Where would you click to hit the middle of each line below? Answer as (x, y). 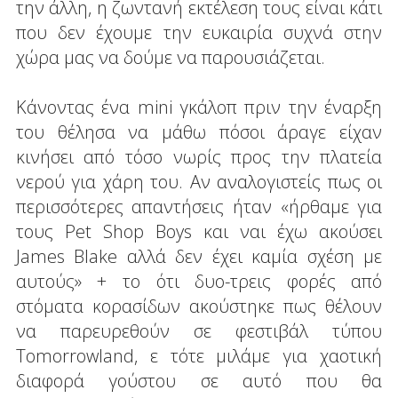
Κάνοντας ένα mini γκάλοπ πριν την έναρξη (199, 107)
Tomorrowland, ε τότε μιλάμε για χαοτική (199, 355)
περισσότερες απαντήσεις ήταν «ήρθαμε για (199, 206)
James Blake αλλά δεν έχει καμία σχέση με (199, 256)
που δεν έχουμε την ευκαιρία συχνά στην (199, 32)
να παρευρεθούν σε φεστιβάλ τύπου (199, 330)
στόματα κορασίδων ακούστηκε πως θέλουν (199, 306)
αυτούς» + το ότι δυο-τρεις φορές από (199, 281)
